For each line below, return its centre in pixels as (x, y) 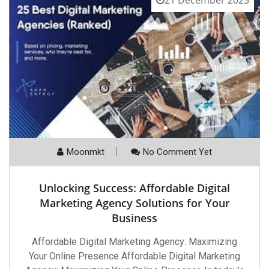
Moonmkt (86, 152)
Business (134, 218)
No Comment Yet (177, 152)
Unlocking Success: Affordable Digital (134, 188)
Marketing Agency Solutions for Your (134, 203)
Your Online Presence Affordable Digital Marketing (134, 256)
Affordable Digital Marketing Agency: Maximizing (134, 242)
